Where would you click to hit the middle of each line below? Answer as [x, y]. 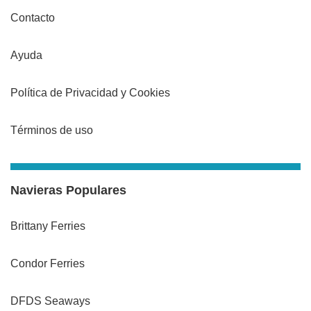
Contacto [33, 18]
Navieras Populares [68, 191]
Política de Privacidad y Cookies [90, 93]
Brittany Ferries [48, 226]
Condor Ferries [48, 264]
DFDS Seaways [50, 301]
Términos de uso [52, 131]
